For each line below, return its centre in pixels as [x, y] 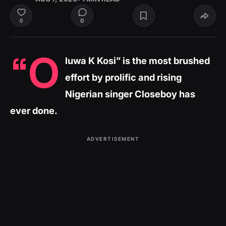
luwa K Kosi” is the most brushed [137, 61]
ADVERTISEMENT [113, 139]
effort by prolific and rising [123, 77]
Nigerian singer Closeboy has [130, 94]
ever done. [34, 110]
